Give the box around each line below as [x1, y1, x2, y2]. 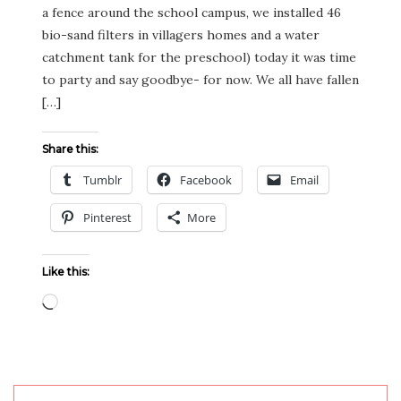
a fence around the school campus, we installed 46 [42, 4, 341, 21]
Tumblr [83, 172, 122, 188]
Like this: [42, 265, 90, 278]
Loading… [57, 291, 115, 307]
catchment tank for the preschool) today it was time [42, 49, 356, 65]
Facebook [180, 172, 232, 188]
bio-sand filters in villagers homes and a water [42, 27, 320, 43]
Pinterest [83, 209, 132, 226]
